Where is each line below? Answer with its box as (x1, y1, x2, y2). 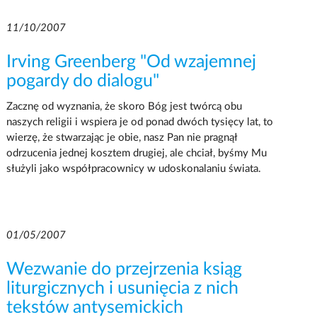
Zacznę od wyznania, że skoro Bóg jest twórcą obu (6, 100, 242, 112)
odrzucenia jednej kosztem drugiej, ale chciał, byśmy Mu (6, 147, 267, 158)
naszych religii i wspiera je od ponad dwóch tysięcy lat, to (6, 116, 273, 127)
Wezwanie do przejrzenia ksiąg (6, 260, 242, 278)
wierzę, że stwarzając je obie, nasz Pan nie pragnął (6, 132, 237, 143)
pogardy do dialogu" (6, 71, 159, 90)
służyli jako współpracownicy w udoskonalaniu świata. (6, 163, 261, 174)
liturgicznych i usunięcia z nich (6, 279, 238, 297)
